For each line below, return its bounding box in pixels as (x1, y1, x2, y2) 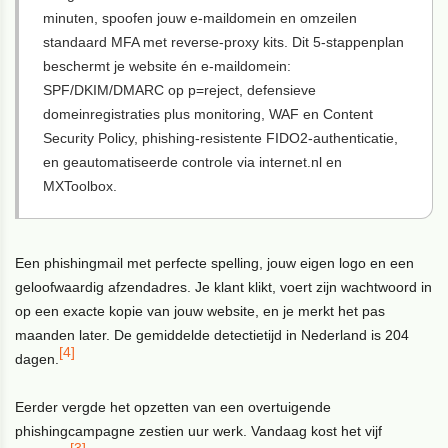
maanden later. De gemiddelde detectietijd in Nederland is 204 (15, 327, 410, 343)
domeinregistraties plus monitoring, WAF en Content (43, 106, 374, 122)
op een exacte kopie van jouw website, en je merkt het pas (15, 303, 386, 319)
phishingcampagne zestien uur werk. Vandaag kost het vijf (15, 423, 383, 439)
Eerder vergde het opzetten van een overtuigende (15, 399, 332, 415)
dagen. (15, 351, 60, 367)
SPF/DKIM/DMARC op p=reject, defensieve (43, 82, 317, 98)
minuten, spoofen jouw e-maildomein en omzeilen (43, 10, 358, 26)
